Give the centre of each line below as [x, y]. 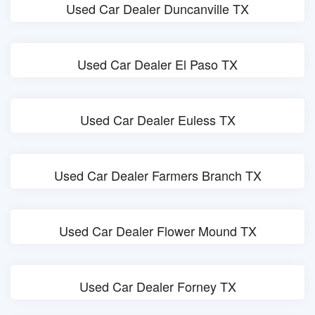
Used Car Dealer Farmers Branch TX [157, 175]
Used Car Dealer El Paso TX [157, 64]
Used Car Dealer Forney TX [157, 286]
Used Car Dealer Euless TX [157, 120]
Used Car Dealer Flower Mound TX [157, 231]
